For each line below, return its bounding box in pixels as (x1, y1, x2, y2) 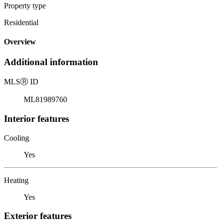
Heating (4, 176, 29, 184)
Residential (4, 18, 38, 27)
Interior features (4, 113, 69, 124)
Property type (4, 1, 46, 10)
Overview (4, 37, 36, 46)
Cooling (4, 133, 29, 142)
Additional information (4, 57, 98, 68)
